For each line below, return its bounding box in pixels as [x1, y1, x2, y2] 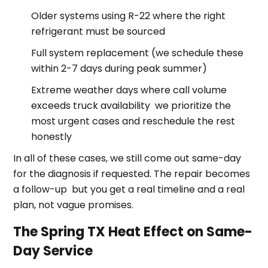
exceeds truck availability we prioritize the [31, 98, 232, 112]
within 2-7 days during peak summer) [31, 61, 208, 75]
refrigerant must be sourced [31, 24, 166, 38]
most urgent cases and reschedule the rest [31, 114, 236, 128]
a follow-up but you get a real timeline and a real [13, 182, 245, 196]
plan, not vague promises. [13, 197, 134, 212]
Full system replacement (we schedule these [31, 45, 244, 60]
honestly [31, 129, 72, 144]
